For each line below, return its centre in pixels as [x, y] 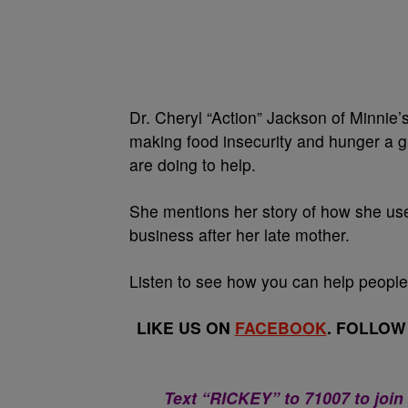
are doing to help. [193, 164]
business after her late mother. [240, 235]
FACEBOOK [280, 327]
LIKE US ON [185, 327]
